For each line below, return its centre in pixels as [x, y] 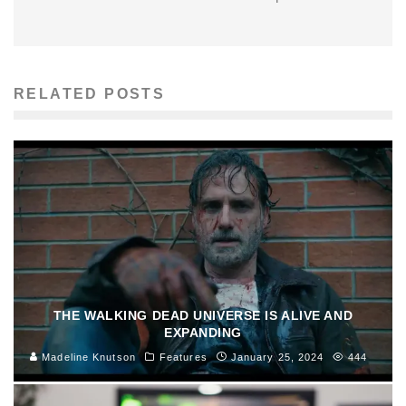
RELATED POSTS [90, 94]
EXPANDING [203, 332]
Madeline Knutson [87, 357]
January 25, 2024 [277, 357]
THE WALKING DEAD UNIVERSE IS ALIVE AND [203, 315]
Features [183, 357]
